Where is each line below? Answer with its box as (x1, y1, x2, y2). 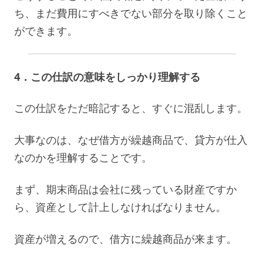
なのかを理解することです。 (14, 150, 152, 164)
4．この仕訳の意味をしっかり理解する (14, 69, 200, 84)
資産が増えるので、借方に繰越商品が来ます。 (14, 231, 237, 246)
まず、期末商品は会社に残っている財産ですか (14, 181, 237, 196)
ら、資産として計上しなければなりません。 (14, 199, 226, 214)
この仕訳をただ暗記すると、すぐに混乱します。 (14, 100, 247, 115)
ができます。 (14, 23, 78, 38)
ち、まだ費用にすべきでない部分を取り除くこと (14, 5, 247, 20)
